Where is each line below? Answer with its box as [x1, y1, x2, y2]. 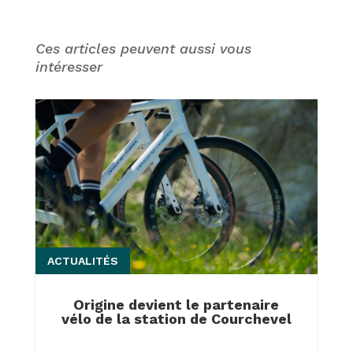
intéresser [35, 58, 102, 76]
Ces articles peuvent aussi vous [35, 40, 251, 58]
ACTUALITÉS [46, 254, 118, 267]
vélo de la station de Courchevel [61, 310, 292, 327]
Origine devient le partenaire [73, 295, 280, 313]
